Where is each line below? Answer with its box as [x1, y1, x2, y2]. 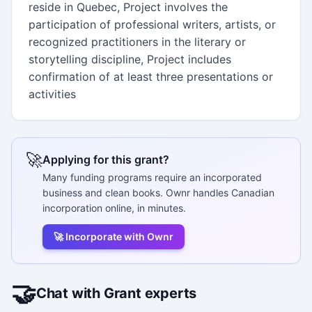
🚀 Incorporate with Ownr [54, 230, 173, 242]
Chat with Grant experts [36, 284, 197, 302]
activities [29, 86, 76, 101]
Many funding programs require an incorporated [42, 171, 262, 183]
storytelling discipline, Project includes [29, 52, 231, 66]
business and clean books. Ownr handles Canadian [42, 186, 274, 198]
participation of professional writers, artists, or [29, 17, 276, 31]
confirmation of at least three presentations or [29, 69, 273, 84]
